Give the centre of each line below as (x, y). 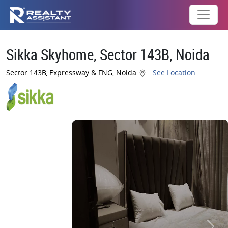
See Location (174, 73)
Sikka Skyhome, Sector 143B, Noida (108, 54)
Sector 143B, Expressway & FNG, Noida (72, 73)
